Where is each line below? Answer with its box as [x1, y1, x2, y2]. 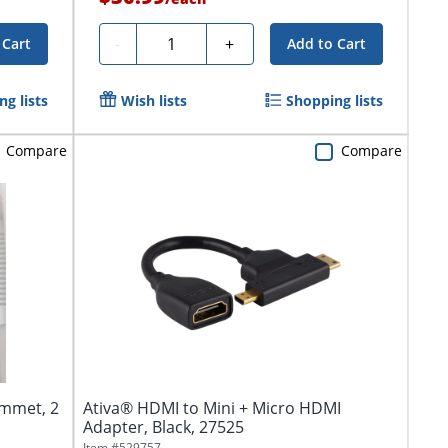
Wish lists [120, 90, 187, 110]
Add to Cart [286, 33, 366, 53]
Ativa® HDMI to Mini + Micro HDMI [82, 397, 341, 420]
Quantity [143, 29, 209, 52]
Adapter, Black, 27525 [82, 416, 244, 439]
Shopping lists [285, 90, 383, 110]
